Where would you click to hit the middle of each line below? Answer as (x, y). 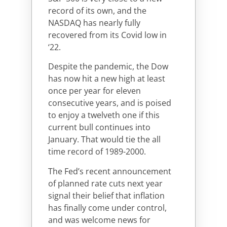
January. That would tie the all (104, 140)
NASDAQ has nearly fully (94, 23)
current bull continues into (99, 127)
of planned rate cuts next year (105, 183)
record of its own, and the (97, 10)
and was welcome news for (99, 220)
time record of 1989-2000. (97, 152)
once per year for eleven (94, 91)
